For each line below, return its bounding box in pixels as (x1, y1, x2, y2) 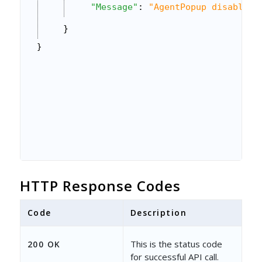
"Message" (90, 1, 138, 12)
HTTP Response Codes (19, 175, 181, 195)
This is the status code (130, 237, 222, 250)
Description (130, 206, 187, 218)
